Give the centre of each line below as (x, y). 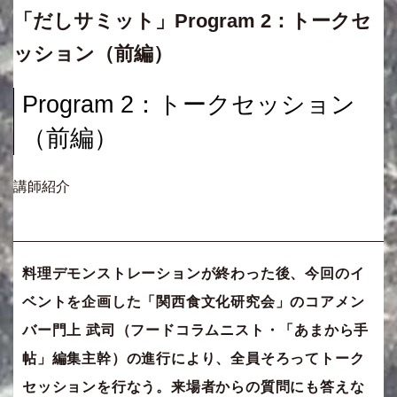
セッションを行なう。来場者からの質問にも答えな (194, 387)
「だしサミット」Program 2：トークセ (192, 21)
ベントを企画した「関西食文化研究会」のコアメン (194, 302)
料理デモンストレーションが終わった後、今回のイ (194, 274)
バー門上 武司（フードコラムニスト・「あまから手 (196, 331)
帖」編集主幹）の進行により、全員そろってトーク (194, 359)
